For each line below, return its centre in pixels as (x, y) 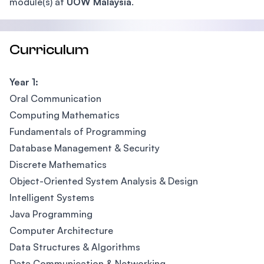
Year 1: (24, 82)
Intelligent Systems (52, 197)
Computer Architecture (61, 230)
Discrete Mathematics (58, 164)
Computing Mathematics (65, 115)
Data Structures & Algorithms (75, 247)
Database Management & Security (85, 148)
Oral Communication (55, 98)
